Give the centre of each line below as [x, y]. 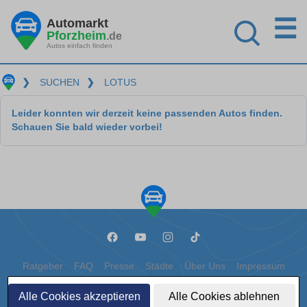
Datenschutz [131, 291]
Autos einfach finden [79, 45]
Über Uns [205, 266]
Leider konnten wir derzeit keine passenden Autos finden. [147, 113]
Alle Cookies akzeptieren [79, 296]
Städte [159, 266]
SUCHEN [59, 82]
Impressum [260, 266]
